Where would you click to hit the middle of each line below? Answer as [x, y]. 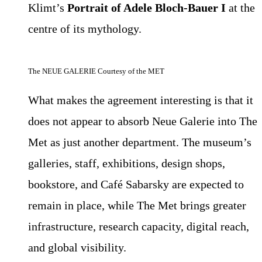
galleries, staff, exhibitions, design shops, [127, 163]
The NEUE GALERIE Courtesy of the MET [96, 71]
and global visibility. [79, 248]
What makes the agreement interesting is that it [141, 100]
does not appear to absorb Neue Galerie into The [143, 121]
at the [240, 8]
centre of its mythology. [86, 29]
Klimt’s [48, 8]
